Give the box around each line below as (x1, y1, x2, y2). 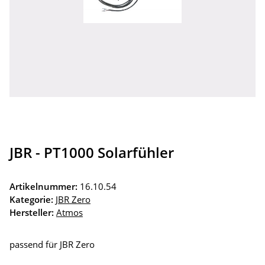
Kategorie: (9, 193, 56, 206)
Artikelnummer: (9, 180, 80, 193)
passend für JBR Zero (9, 238, 95, 251)
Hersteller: (9, 206, 54, 219)
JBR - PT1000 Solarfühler (9, 143, 174, 163)
